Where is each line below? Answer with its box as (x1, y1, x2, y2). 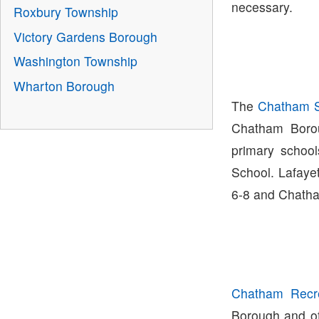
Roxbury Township (13, 3, 118, 21)
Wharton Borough (13, 76, 115, 95)
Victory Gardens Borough (13, 27, 157, 46)
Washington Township (13, 52, 137, 70)
